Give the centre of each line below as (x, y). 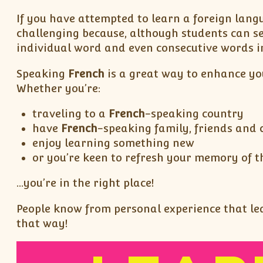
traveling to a (71, 113)
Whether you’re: (58, 88)
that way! (42, 223)
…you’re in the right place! (85, 183)
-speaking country (195, 113)
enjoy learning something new (114, 143)
